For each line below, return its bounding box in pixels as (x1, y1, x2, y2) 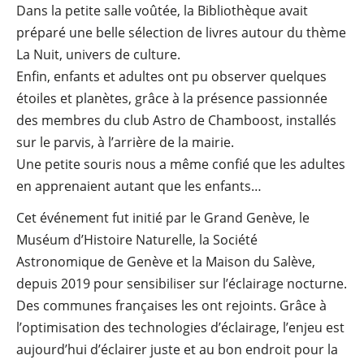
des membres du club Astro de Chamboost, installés (16, 111, 336, 130)
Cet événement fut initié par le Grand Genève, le (16, 209, 310, 227)
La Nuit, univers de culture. (16, 45, 180, 64)
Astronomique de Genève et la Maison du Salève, (16, 253, 315, 271)
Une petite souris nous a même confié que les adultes (16, 155, 345, 174)
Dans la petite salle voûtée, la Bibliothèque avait (16, 2, 308, 20)
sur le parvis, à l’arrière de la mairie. (16, 133, 234, 152)
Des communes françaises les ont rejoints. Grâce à (16, 297, 327, 315)
